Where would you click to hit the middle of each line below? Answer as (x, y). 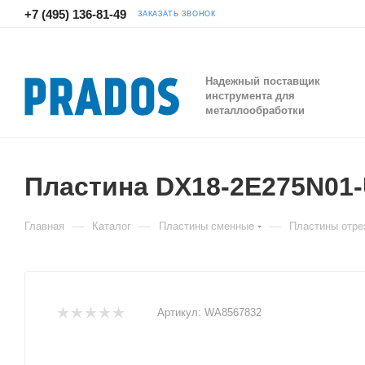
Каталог (112, 226)
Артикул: (179, 312)
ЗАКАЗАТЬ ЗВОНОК (177, 13)
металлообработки (255, 110)
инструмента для (250, 96)
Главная (44, 226)
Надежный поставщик (263, 81)
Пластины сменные (207, 226)
